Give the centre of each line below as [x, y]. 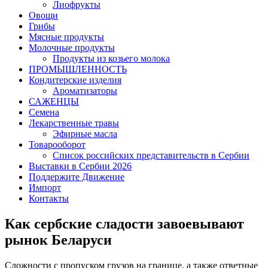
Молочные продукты [72, 47]
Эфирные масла [85, 133]
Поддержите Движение [77, 176]
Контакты [49, 198]
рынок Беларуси [58, 240]
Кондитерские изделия [75, 80]
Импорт [45, 187]
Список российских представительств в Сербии [151, 155]
